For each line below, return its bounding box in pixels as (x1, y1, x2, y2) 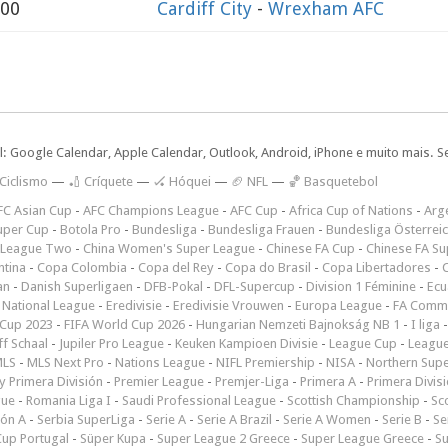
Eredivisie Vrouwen (173, 297, 284, 313)
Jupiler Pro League (59, 335, 164, 351)
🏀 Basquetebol (288, 173, 378, 189)
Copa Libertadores (322, 259, 431, 275)
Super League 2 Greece (157, 430, 290, 446)
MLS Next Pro (27, 354, 104, 370)
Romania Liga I (26, 392, 111, 408)
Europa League (295, 297, 382, 313)
